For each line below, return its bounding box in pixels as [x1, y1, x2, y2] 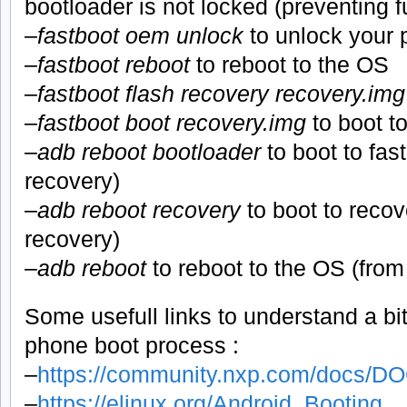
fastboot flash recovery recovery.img [37, 81, 405, 107]
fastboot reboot [37, 52, 190, 78]
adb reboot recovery [37, 197, 241, 223]
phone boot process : [25, 333, 239, 358]
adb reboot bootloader [37, 139, 261, 165]
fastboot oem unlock [37, 23, 243, 49]
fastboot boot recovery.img [37, 110, 306, 136]
